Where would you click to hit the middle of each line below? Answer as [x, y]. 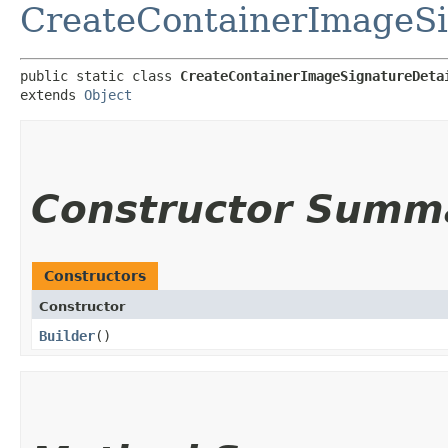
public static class [100, 75]
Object [108, 94]
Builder [67, 335]
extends [52, 94]
